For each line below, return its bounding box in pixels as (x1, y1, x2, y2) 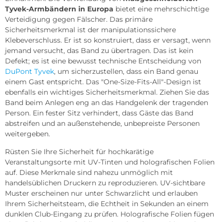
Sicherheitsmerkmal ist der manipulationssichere (5, 25, 176, 34)
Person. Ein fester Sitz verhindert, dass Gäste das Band (5, 108, 193, 117)
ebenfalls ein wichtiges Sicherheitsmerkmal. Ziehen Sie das (5, 87, 209, 97)
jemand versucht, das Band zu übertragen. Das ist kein (5, 46, 193, 55)
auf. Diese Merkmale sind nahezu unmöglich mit (5, 167, 173, 177)
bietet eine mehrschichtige (113, 4, 209, 13)
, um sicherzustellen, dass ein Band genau (54, 66, 198, 76)
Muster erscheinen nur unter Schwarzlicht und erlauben (5, 188, 198, 198)
